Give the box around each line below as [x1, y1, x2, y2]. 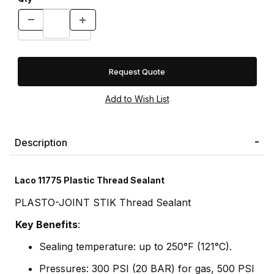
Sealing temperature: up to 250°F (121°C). [39, 240, 232, 253]
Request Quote [109, 67, 165, 77]
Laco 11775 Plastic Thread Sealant [15, 175, 165, 186]
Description [15, 136, 67, 149]
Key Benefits [15, 218, 78, 231]
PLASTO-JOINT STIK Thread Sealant [15, 196, 191, 209]
